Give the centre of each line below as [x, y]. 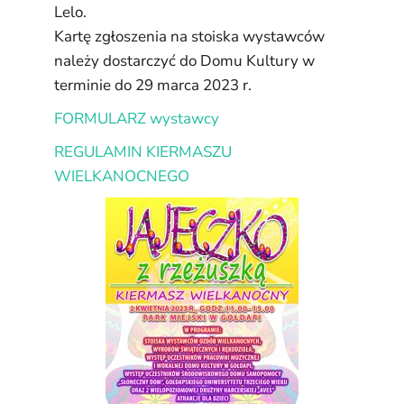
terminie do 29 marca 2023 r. [153, 85]
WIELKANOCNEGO [122, 176]
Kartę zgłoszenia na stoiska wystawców [189, 37]
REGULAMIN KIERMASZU [143, 152]
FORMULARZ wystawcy [137, 119]
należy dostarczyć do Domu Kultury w [184, 61]
